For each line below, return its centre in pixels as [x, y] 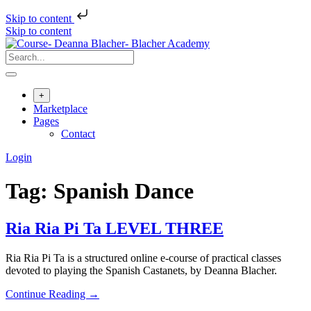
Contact [78, 134]
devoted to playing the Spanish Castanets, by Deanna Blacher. [141, 270]
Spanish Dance [124, 191]
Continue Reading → [52, 294]
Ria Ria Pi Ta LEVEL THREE [115, 228]
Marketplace [60, 109]
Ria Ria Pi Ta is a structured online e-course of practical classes [143, 258]
